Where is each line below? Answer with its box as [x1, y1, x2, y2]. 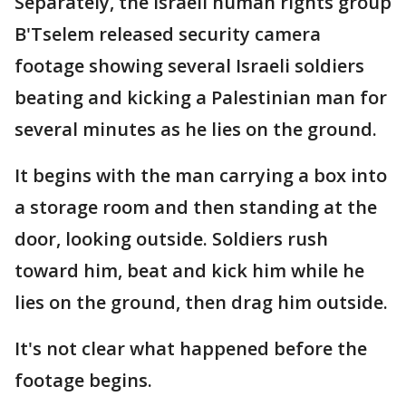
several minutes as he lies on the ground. [14, 117, 377, 141]
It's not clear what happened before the [14, 336, 367, 361]
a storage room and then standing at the [14, 195, 377, 219]
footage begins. [14, 368, 152, 392]
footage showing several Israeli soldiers [14, 53, 364, 78]
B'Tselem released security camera [14, 22, 321, 46]
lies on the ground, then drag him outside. [14, 290, 388, 314]
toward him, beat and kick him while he [14, 258, 364, 283]
